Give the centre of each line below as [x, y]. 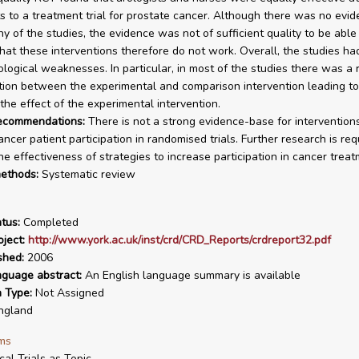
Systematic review [87, 174]
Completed [49, 222]
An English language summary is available [191, 275]
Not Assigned [68, 293]
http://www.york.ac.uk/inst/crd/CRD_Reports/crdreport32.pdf [179, 240]
